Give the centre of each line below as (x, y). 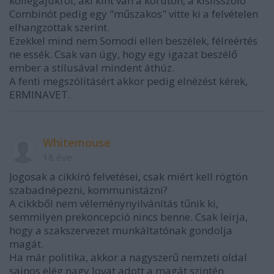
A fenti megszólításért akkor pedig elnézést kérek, (128, 81)
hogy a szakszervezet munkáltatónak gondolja (121, 230)
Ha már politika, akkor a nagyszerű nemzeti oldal (128, 257)
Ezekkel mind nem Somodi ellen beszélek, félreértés (133, 41)
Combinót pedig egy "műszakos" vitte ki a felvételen (134, 14)
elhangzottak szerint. (59, 27)
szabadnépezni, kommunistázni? (88, 190)
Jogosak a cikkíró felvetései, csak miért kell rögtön (128, 176)
